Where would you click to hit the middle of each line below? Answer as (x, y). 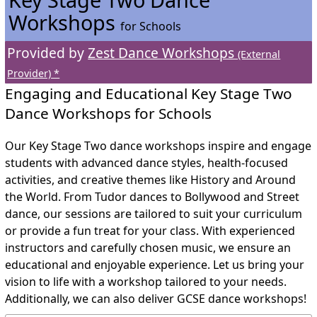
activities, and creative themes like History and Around (151, 179)
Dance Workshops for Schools (109, 113)
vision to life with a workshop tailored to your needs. (146, 281)
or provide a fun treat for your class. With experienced (150, 230)
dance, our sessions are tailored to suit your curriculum (154, 213)
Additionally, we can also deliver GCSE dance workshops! (156, 298)
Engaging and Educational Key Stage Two (149, 93)
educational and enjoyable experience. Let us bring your (155, 264)
